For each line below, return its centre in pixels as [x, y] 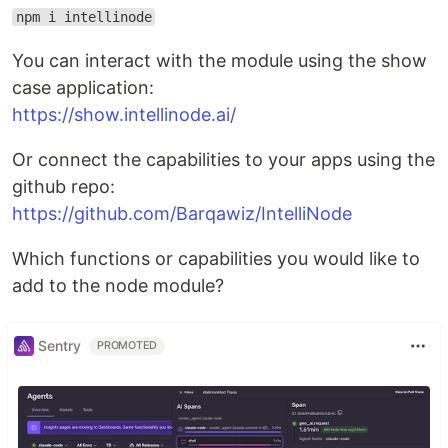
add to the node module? [118, 285]
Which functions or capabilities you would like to [216, 258]
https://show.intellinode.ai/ [124, 114]
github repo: [63, 186]
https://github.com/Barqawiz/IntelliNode [182, 213]
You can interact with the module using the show [219, 60]
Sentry [59, 346]
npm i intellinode [83, 16]
